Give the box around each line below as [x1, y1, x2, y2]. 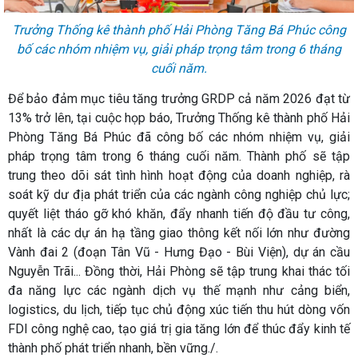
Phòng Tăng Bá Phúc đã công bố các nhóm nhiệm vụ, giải [8, 129, 350, 145]
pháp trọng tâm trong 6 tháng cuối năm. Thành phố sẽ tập [8, 148, 350, 164]
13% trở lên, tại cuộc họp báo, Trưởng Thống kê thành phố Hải [8, 109, 350, 125]
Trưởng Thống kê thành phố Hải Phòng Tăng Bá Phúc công [12, 22, 346, 38]
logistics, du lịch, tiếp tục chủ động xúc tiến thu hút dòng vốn [8, 301, 350, 317]
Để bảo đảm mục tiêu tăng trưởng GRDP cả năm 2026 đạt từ [8, 90, 350, 106]
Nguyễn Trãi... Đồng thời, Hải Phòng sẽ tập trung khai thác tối [8, 263, 350, 279]
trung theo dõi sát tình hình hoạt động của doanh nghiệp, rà [8, 167, 350, 183]
